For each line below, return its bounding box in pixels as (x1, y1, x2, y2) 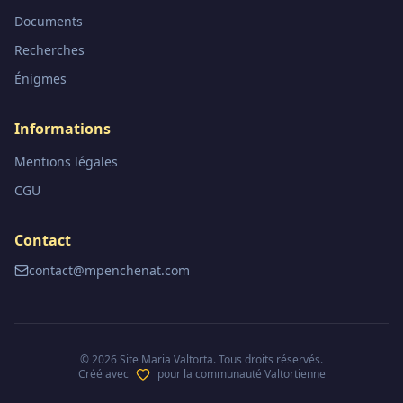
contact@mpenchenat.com (29, 262, 190, 279)
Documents (14, 13, 83, 30)
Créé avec (77, 366, 129, 381)
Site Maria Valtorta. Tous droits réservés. (117, 352, 323, 367)
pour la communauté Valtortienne (157, 366, 326, 381)
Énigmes (14, 70, 67, 87)
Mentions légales (14, 153, 118, 170)
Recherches (14, 41, 85, 58)
